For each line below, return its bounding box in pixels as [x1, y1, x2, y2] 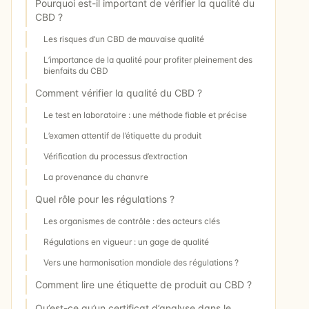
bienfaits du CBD [43, 66, 108, 77]
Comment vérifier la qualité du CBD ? [35, 87, 202, 99]
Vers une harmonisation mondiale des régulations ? [43, 257, 239, 268]
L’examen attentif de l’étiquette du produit [43, 130, 201, 141]
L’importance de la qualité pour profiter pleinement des [43, 54, 252, 66]
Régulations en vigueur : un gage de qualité [43, 237, 209, 248]
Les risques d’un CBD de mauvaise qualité [43, 34, 204, 45]
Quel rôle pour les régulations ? [35, 193, 175, 206]
